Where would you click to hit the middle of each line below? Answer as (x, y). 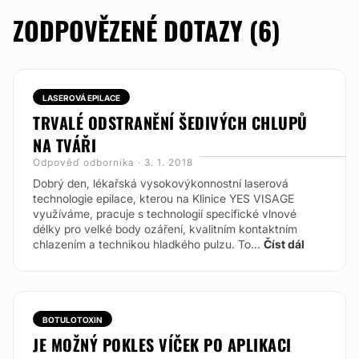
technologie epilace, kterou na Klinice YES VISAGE (163, 198)
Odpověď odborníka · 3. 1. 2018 (113, 162)
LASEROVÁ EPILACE (81, 98)
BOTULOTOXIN (73, 320)
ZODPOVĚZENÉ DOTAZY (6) (147, 30)
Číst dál (284, 244)
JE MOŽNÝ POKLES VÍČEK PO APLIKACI (162, 345)
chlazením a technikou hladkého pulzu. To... (147, 244)
